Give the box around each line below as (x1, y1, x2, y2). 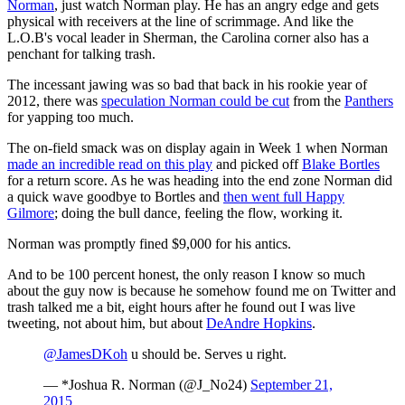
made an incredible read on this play (7, 155, 212, 172)
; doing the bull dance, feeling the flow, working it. (54, 204, 343, 221)
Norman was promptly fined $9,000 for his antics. (7, 235, 291, 251)
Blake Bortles (302, 155, 380, 172)
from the (289, 92, 344, 108)
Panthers (344, 92, 393, 108)
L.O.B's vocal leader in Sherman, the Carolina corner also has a (7, 29, 369, 45)
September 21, (250, 376, 333, 392)
